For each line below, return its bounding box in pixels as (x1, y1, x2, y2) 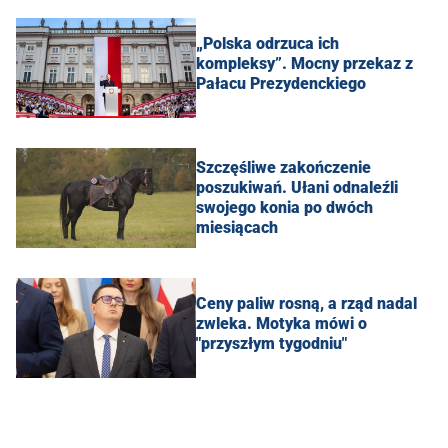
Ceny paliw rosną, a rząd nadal (196, 293, 417, 313)
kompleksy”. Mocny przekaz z (196, 53, 413, 73)
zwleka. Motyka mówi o (196, 313, 367, 333)
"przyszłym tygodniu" (196, 333, 347, 353)
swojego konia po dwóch (196, 197, 373, 217)
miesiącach (196, 217, 278, 237)
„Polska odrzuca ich (196, 33, 339, 53)
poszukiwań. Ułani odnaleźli (196, 177, 398, 197)
